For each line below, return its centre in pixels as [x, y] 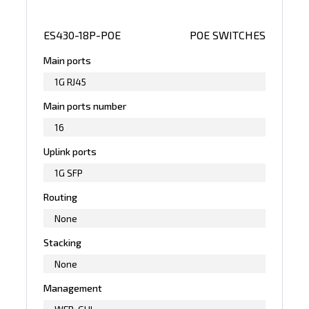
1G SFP [69, 172]
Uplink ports [70, 151]
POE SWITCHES [227, 34]
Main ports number [85, 106]
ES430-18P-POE [82, 34]
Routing [61, 197]
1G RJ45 [71, 81]
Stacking [63, 242]
